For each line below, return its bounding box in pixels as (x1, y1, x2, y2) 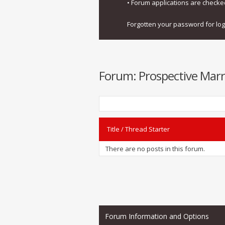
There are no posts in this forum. (105, 144, 205, 153)
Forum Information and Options (105, 211, 209, 221)
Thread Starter (125, 125, 170, 134)
